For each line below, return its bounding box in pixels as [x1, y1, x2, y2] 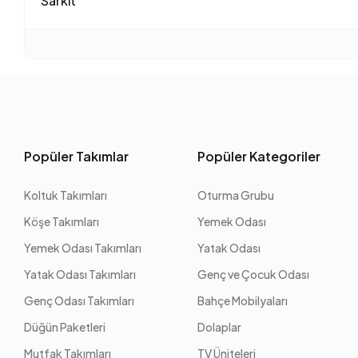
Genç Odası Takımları [24, 292, 135, 308]
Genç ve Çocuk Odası [197, 266, 310, 281]
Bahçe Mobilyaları [197, 292, 288, 308]
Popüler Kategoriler [197, 147, 321, 165]
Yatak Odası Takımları [24, 266, 137, 281]
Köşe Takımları [24, 213, 100, 229]
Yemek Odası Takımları [24, 240, 142, 255]
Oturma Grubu [197, 187, 275, 202]
